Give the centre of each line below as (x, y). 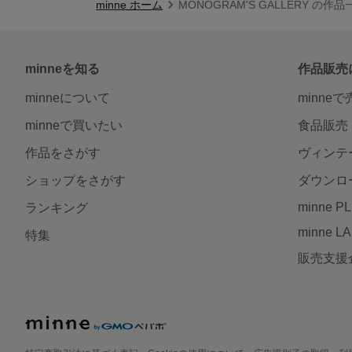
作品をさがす (63, 152)
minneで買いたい (74, 125)
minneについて (68, 97)
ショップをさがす (75, 180)
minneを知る (62, 68)
